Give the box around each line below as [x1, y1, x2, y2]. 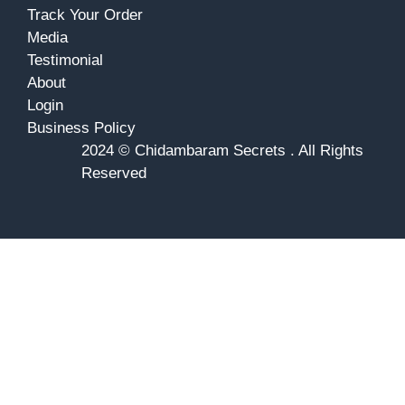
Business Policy [27, 118, 136, 137]
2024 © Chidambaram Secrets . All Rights [81, 141, 363, 159]
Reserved [81, 164, 146, 182]
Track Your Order [27, 5, 143, 24]
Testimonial [27, 51, 103, 69]
